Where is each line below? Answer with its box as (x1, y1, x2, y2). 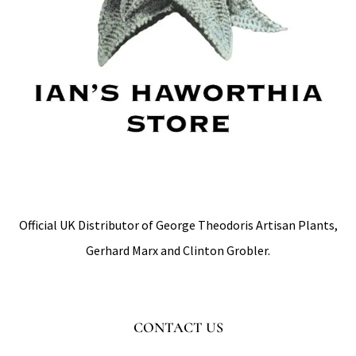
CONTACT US (133, 319, 223, 337)
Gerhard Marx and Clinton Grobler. (86, 242, 270, 259)
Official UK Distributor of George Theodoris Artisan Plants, (18, 217, 338, 234)
